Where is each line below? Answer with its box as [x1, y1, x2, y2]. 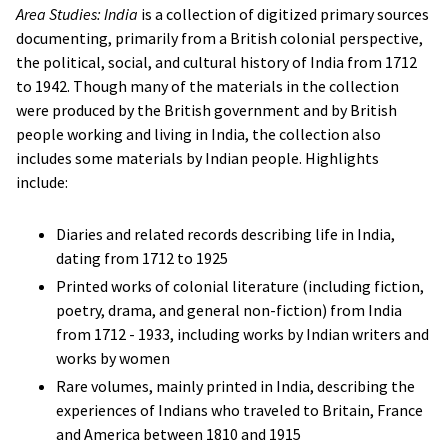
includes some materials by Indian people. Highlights [16, 148, 379, 168]
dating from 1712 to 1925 [56, 248, 228, 268]
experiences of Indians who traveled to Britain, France [56, 400, 423, 420]
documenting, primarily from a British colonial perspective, [16, 28, 423, 48]
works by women [56, 348, 170, 368]
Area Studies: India [16, 4, 138, 24]
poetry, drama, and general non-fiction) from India [56, 300, 402, 320]
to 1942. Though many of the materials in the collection [16, 76, 399, 96]
